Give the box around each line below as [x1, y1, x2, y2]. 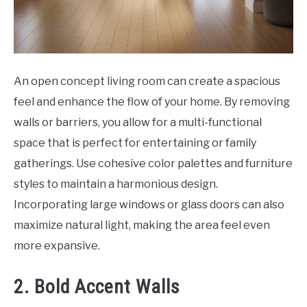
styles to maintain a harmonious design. [14, 177, 218, 191]
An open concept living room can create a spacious [14, 75, 280, 88]
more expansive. [14, 239, 100, 253]
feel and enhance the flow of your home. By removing [14, 95, 290, 109]
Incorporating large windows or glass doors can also [14, 198, 284, 212]
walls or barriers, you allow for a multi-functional [14, 116, 262, 130]
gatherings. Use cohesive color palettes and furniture [14, 157, 293, 171]
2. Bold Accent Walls [14, 275, 180, 299]
